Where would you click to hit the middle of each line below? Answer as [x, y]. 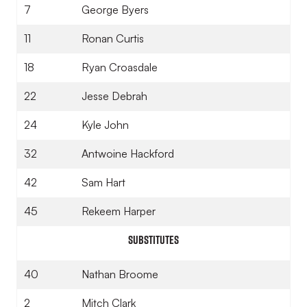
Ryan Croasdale [120, 67]
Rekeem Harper [119, 211]
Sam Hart [103, 182]
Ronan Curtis [113, 38]
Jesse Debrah [114, 96]
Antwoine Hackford [128, 153]
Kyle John [105, 125]
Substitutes [153, 240]
